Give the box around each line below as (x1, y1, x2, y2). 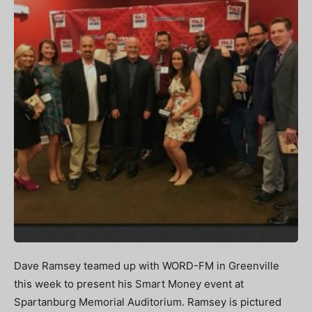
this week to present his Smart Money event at (14, 277, 244, 291)
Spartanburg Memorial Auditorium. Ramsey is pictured (14, 295, 281, 309)
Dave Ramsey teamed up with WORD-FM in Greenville (14, 259, 279, 273)
